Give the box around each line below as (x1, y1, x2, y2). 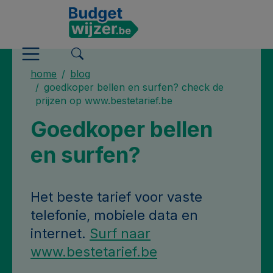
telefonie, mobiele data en (30, 207, 198, 223)
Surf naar (90, 225, 151, 241)
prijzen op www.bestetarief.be (35, 94, 172, 107)
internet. (30, 225, 90, 241)
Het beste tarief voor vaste (30, 189, 202, 205)
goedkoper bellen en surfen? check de (44, 81, 224, 93)
